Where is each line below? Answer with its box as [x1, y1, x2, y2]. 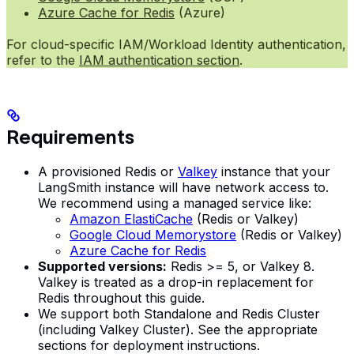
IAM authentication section [79, 51, 239, 68]
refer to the [6, 51, 79, 68]
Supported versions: [38, 258, 167, 274]
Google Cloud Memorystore [70, 226, 236, 243]
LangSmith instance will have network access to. [38, 179, 329, 195]
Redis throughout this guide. [38, 289, 205, 306]
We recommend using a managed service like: [38, 194, 311, 211]
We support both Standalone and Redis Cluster [38, 305, 320, 322]
